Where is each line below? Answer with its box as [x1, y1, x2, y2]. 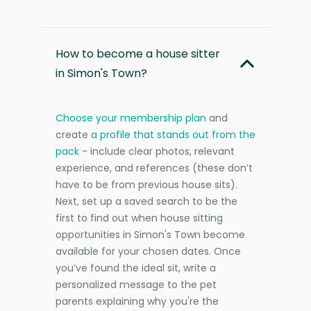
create [56, 127, 91, 142]
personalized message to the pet [56, 277, 217, 292]
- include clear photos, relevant [79, 144, 235, 158]
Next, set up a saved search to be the [56, 194, 237, 208]
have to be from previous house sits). [56, 177, 237, 192]
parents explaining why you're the [56, 294, 219, 308]
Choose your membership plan [56, 110, 206, 125]
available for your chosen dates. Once [56, 244, 241, 258]
